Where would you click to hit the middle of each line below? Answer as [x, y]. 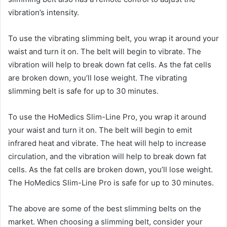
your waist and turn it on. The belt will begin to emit [100, 130]
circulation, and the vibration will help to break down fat [107, 156]
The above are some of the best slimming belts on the [105, 208]
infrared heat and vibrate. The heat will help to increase [107, 143]
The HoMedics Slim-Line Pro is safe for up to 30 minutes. [111, 182]
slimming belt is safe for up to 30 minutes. [83, 91]
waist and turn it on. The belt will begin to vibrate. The [105, 51]
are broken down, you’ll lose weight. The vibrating [98, 78]
